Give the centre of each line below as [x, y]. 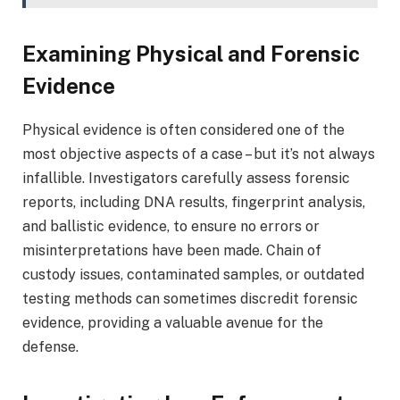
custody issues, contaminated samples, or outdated [193, 274]
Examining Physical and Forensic [191, 53]
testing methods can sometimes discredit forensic [190, 298]
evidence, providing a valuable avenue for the [173, 322]
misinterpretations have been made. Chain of [172, 250]
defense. [50, 346]
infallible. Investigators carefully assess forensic [186, 178]
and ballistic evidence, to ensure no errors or [171, 226]
